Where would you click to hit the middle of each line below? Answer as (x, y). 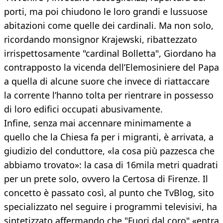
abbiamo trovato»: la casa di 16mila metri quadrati (111, 165)
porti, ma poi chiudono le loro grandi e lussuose (106, 12)
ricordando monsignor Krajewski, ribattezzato (101, 40)
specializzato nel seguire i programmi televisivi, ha (111, 207)
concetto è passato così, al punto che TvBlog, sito (109, 193)
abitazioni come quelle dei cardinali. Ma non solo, (109, 26)
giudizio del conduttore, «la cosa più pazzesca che (109, 151)
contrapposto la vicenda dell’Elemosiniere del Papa (111, 67)
